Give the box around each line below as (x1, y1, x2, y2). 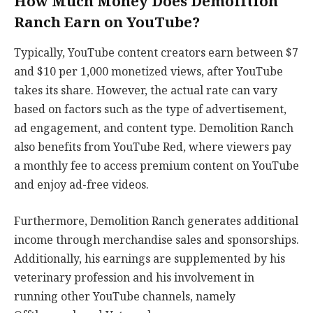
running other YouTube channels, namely (14, 287, 235, 306)
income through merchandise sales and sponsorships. (14, 231, 299, 249)
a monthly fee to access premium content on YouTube (14, 156, 299, 176)
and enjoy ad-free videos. (14, 175, 149, 195)
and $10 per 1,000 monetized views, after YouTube (14, 62, 283, 82)
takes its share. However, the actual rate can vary (14, 81, 277, 101)
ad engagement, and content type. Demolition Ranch (14, 119, 293, 138)
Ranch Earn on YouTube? (14, 10, 200, 35)
